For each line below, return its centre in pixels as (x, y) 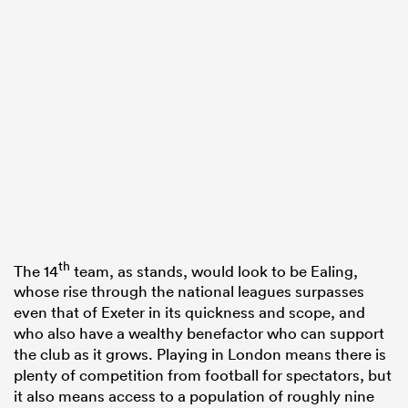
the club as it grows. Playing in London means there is (200, 354)
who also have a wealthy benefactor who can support (199, 333)
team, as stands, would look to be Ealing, (214, 270)
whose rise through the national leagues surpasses (189, 291)
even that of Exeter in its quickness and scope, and (189, 312)
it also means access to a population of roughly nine (194, 396)
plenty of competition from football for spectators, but (203, 375)
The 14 (36, 270)
